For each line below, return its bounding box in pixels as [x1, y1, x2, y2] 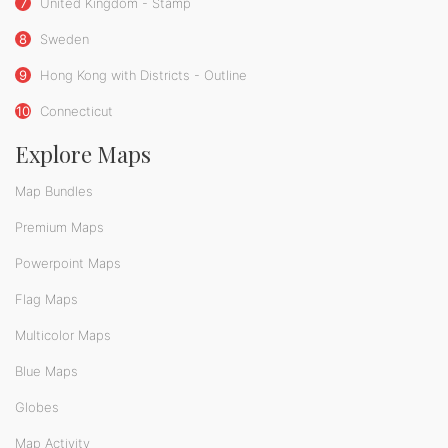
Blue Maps [15, 363, 78, 380]
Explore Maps [15, 139, 151, 170]
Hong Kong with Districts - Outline [36, 67, 247, 84]
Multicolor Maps [15, 327, 111, 344]
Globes [15, 399, 59, 416]
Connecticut [36, 103, 113, 120]
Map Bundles [15, 183, 93, 200]
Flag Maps [15, 291, 78, 308]
